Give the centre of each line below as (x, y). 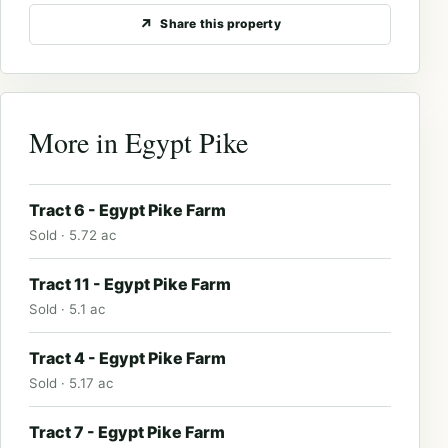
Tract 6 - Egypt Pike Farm (127, 209)
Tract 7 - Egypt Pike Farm (127, 431)
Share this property (220, 24)
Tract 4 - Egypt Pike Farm (127, 357)
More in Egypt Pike (138, 141)
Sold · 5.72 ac (72, 234)
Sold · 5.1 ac (67, 308)
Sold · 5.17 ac (71, 382)
